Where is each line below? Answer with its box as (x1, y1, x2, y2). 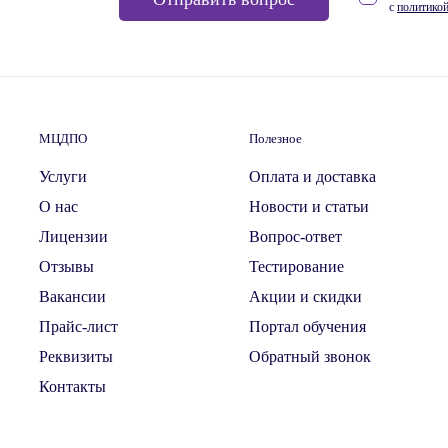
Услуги (39, 168, 87, 185)
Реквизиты (39, 348, 113, 365)
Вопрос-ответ (249, 228, 342, 245)
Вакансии (39, 288, 106, 305)
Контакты (39, 378, 106, 395)
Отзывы (39, 258, 94, 275)
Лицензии (39, 228, 108, 245)
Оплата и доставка (249, 168, 376, 185)
